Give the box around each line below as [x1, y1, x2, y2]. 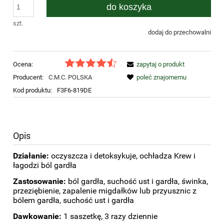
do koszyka [106, 2, 151, 12]
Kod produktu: [13, 86, 52, 94]
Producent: [13, 73, 45, 81]
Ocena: [13, 60, 33, 68]
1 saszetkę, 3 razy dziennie [61, 211, 159, 221]
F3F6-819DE [56, 86, 91, 94]
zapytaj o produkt [136, 60, 184, 68]
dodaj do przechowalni [148, 28, 211, 36]
